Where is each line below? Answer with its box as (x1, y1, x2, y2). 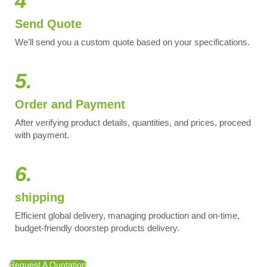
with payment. (15, 130, 69, 141)
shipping (15, 191, 64, 204)
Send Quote (15, 17, 82, 31)
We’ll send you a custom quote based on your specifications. (15, 37, 250, 48)
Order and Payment (15, 98, 125, 111)
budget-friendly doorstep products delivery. (15, 223, 179, 234)
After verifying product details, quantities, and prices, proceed (15, 117, 251, 128)
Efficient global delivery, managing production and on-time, (15, 210, 240, 221)
